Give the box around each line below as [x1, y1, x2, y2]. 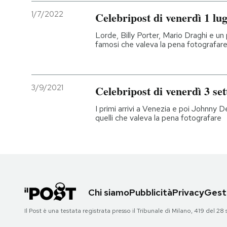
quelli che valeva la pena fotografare [95, 112, 221, 124]
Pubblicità [129, 186, 172, 198]
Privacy [172, 186, 204, 198]
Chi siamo [88, 186, 129, 198]
